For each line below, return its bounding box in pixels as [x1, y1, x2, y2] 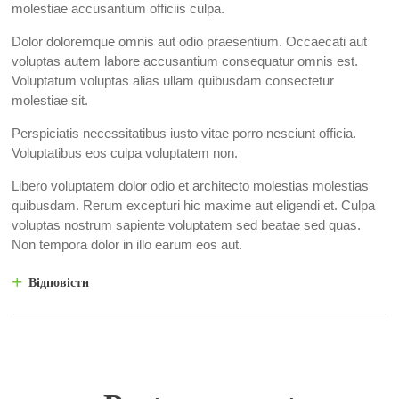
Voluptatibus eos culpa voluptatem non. [12, 145, 238, 161]
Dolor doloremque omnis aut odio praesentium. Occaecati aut [12, 34, 367, 50]
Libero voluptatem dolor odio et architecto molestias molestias [12, 178, 369, 194]
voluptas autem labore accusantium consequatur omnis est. [12, 53, 358, 69]
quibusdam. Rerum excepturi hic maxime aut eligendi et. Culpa [12, 198, 375, 214]
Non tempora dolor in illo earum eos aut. [12, 237, 242, 253]
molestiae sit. [12, 93, 88, 109]
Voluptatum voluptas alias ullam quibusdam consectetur [12, 73, 334, 89]
